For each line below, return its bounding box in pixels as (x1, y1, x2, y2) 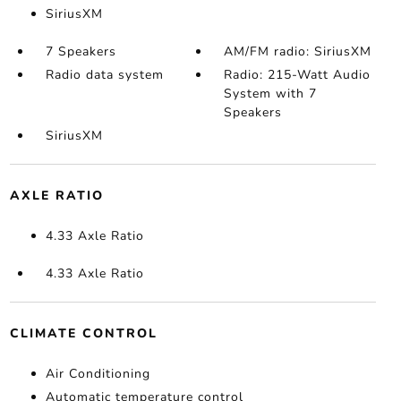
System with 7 (224, 85, 318, 102)
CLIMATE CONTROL (9, 325, 158, 342)
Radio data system (45, 66, 164, 83)
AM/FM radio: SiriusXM (224, 43, 372, 60)
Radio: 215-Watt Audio (224, 66, 371, 83)
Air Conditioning (45, 365, 150, 382)
